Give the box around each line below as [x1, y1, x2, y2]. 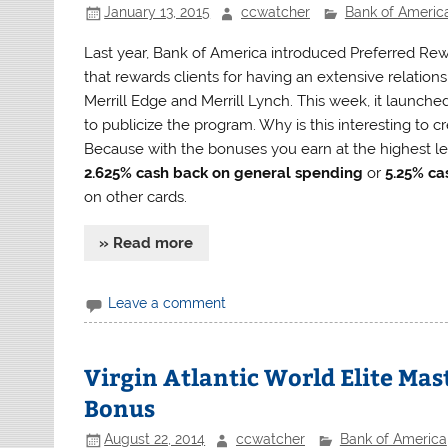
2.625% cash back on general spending [84, 164, 364, 183]
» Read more [99, 233, 194, 252]
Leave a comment [108, 295, 227, 312]
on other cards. [84, 188, 188, 207]
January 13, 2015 [104, 4, 211, 21]
